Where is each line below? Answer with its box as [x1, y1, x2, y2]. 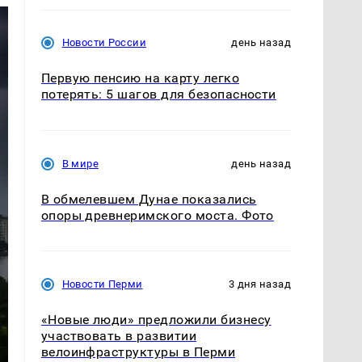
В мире [61, 157, 99, 170]
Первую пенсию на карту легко [40, 70, 240, 86]
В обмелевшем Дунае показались [40, 191, 257, 207]
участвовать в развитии [40, 327, 197, 343]
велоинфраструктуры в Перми [40, 343, 236, 360]
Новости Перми [61, 277, 143, 290]
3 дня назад [228, 277, 291, 290]
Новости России [61, 36, 146, 49]
